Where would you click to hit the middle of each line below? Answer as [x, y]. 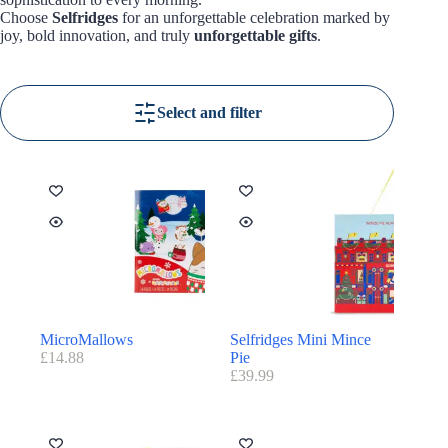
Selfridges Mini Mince [300, 339]
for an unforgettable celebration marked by [254, 18]
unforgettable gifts [255, 36]
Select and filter [209, 113]
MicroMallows [86, 339]
